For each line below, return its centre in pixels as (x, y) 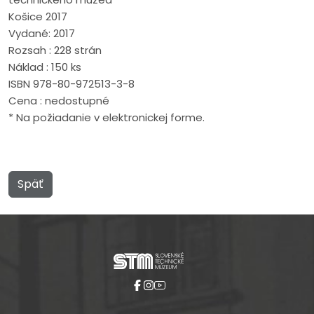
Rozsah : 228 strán (55, 50)
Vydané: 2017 (42, 33)
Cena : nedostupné (59, 100)
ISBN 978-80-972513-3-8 (71, 83)
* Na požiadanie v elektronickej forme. (107, 117)
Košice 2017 (38, 16)
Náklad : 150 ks (45, 67)
